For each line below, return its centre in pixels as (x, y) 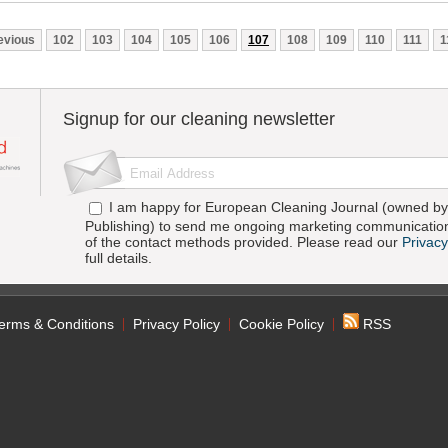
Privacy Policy (176, 324)
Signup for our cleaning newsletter (199, 119)
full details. (118, 258)
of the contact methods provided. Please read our (243, 242)
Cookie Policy (281, 324)
